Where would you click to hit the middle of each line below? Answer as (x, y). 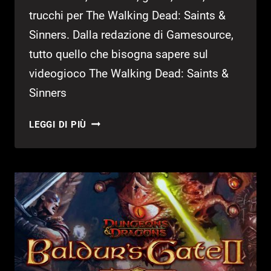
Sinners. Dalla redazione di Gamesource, (131, 34)
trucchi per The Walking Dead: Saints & (127, 15)
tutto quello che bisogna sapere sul (119, 54)
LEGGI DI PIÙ (58, 124)
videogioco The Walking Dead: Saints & (129, 73)
